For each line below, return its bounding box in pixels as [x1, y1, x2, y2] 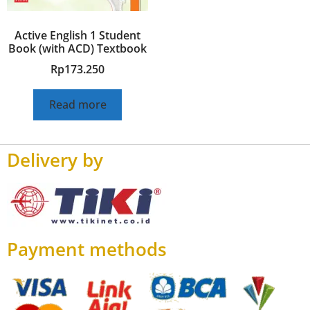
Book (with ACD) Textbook [8, 40, 147, 56]
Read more [48, 97, 107, 113]
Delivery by [7, 147, 103, 172]
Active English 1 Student [15, 27, 140, 43]
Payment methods [7, 236, 167, 262]
